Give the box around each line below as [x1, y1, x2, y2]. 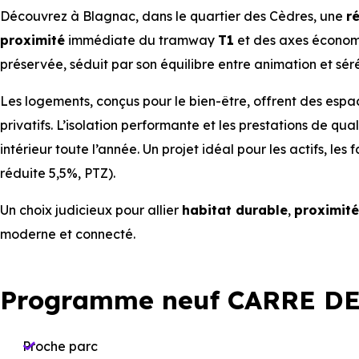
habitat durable [182, 202, 288, 218]
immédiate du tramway [65, 32, 218, 48]
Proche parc [22, 338, 98, 354]
